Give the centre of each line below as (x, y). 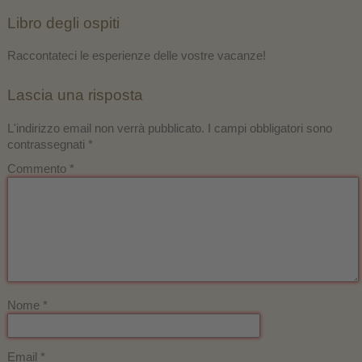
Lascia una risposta (75, 95)
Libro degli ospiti (63, 23)
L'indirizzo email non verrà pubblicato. (105, 128)
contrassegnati (47, 145)
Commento (36, 169)
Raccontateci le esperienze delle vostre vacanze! (136, 56)
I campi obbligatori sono (268, 128)
